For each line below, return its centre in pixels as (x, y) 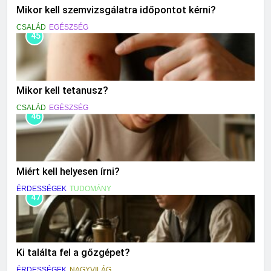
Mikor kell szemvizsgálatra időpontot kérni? (116, 10)
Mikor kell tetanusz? (62, 91)
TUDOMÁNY (90, 189)
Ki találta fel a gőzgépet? (73, 252)
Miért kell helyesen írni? (68, 172)
